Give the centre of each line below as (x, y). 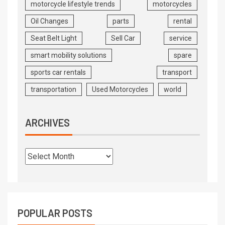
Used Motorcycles (120, 90)
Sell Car (123, 38)
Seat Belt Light (54, 38)
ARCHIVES (47, 123)
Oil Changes (49, 21)
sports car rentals (58, 73)
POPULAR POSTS (55, 213)
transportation (53, 90)
